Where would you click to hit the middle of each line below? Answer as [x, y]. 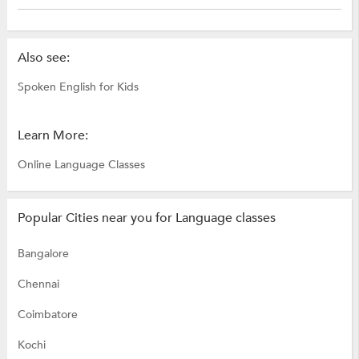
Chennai [38, 284]
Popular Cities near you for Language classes [146, 218]
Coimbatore [47, 315]
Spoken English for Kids [78, 87]
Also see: [43, 58]
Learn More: [52, 136]
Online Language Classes [81, 165]
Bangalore [43, 254]
